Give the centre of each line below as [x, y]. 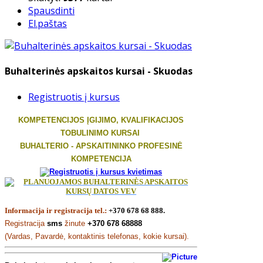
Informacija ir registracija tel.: [56, 210]
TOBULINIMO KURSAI [101, 133]
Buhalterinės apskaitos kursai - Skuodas [99, 71]
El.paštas [48, 23]
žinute [75, 223]
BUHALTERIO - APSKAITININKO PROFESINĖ [101, 146]
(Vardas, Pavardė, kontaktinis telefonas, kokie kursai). [97, 236]
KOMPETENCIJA [101, 159]
